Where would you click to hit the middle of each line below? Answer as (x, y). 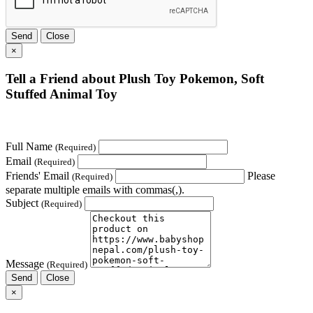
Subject (23, 203)
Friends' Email (39, 176)
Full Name (30, 147)
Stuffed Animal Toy (61, 94)
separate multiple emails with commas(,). (95, 190)
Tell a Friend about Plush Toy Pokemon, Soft (135, 78)
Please (261, 176)
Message (26, 264)
